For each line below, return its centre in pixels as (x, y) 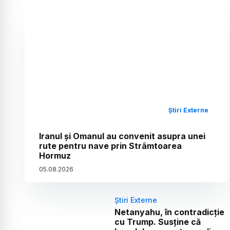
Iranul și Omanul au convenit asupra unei (122, 136)
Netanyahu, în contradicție (169, 212)
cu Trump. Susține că (157, 222)
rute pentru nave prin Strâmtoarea (110, 146)
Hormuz (55, 155)
